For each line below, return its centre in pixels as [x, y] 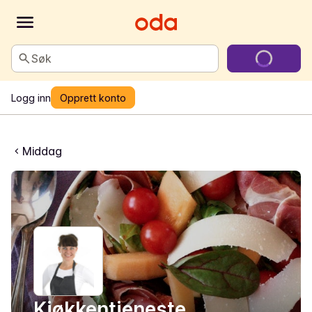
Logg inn [31, 97]
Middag [42, 151]
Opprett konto [93, 97]
